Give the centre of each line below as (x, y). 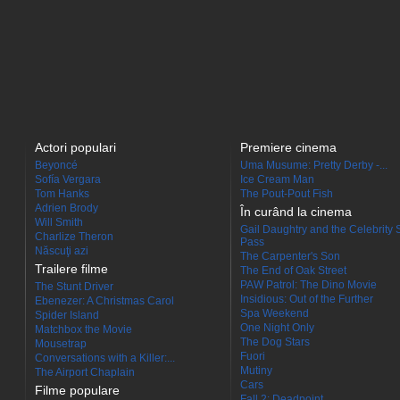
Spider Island (67, 315)
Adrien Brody (67, 208)
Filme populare (77, 390)
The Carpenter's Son (290, 256)
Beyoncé (56, 165)
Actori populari (75, 147)
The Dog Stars (275, 342)
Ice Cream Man (277, 179)
